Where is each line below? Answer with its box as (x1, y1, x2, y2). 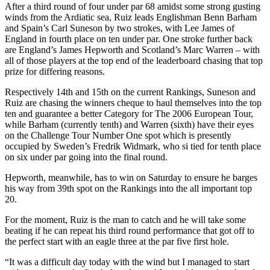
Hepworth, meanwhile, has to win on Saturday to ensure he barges (5, 172, 257, 183)
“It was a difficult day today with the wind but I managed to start (5, 256, 250, 267)
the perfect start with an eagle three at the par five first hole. (5, 236, 229, 246)
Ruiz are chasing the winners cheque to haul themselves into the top (5, 97, 262, 108)
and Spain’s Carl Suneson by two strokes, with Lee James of (5, 22, 234, 33)
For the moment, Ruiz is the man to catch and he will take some (5, 214, 246, 225)
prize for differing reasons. (5, 66, 105, 77)
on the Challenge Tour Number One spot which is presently (5, 130, 231, 140)
